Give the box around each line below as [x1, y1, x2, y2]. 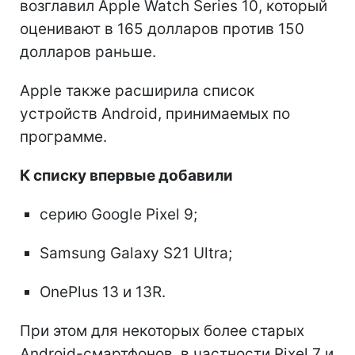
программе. [20, 127, 107, 146]
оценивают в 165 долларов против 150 [20, 19, 304, 38]
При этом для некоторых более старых [20, 321, 304, 340]
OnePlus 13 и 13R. [40, 282, 166, 301]
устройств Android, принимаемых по [20, 104, 290, 123]
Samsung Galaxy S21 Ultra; [40, 243, 232, 262]
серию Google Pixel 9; [40, 204, 197, 223]
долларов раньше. [20, 42, 156, 61]
